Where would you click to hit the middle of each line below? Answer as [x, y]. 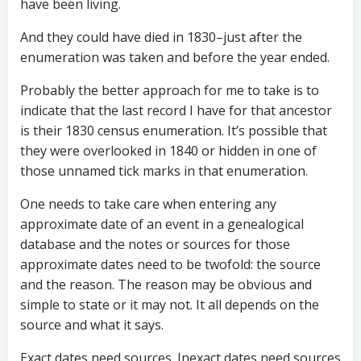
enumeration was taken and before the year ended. [175, 58]
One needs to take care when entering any [148, 204]
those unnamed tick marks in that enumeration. [164, 171]
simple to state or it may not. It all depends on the [170, 305]
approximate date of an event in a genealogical [162, 224]
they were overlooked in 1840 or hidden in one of [168, 151]
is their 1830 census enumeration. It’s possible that [174, 131]
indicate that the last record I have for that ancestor [176, 111]
